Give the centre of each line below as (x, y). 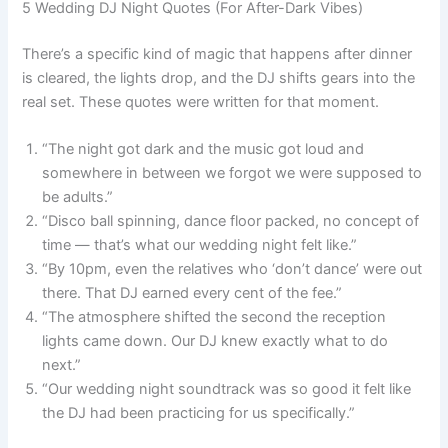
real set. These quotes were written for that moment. (201, 101)
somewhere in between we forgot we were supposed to (232, 173)
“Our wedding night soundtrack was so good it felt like (227, 389)
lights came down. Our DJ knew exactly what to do (215, 341)
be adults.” (78, 197)
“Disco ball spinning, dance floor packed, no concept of (231, 221)
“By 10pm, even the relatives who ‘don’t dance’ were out (232, 269)
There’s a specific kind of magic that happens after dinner (217, 53)
